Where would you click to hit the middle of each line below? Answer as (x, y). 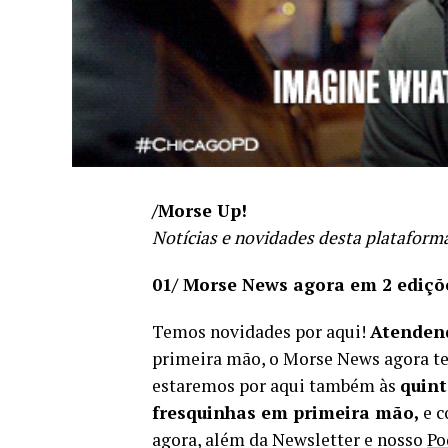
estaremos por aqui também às (276, 385)
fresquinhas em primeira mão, (285, 412)
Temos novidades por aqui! (261, 331)
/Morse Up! (202, 210)
